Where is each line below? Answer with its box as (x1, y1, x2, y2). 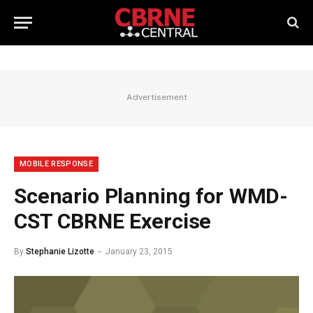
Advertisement (126, 92, 187, 102)
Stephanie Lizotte (26, 247, 94, 256)
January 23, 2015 (105, 247, 173, 256)
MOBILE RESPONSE (20, 159, 93, 168)
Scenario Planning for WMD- (14, 184, 289, 208)
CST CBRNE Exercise (14, 209, 212, 233)
